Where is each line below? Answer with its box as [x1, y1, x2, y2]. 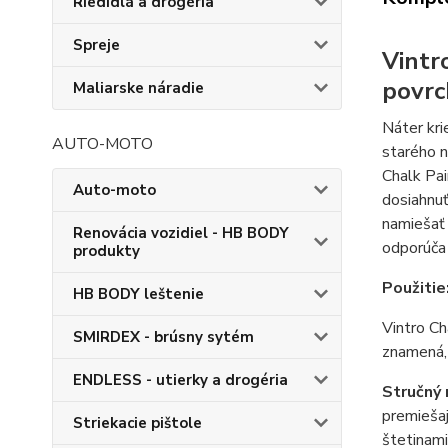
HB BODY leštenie [73, 284, 204, 304]
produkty [73, 241, 140, 261]
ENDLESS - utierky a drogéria [73, 370, 288, 390]
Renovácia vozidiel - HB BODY [73, 223, 289, 243]
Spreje [73, 35, 120, 55]
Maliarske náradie [73, 78, 204, 98]
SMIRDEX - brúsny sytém [73, 327, 254, 347]
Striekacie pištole [73, 413, 202, 433]
